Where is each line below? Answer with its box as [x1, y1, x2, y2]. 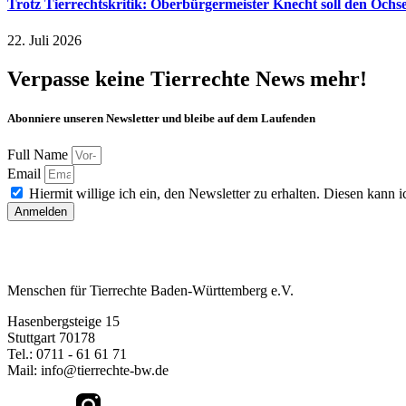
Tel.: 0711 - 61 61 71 [7, 346, 127, 362]
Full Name [7, 147, 72, 162]
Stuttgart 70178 [7, 330, 95, 345]
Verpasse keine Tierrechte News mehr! [7, 66, 367, 91]
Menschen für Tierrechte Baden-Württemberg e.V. [7, 283, 294, 298]
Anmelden [14, 205, 67, 218]
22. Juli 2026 [7, 32, 82, 48]
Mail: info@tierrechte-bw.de [7, 362, 169, 378]
